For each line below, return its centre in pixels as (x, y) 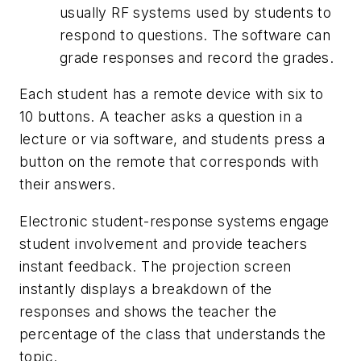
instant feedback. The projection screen (156, 266)
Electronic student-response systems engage (174, 221)
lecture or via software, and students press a (172, 139)
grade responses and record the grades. (197, 57)
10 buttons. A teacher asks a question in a (161, 117)
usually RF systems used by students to (196, 12)
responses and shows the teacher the (148, 311)
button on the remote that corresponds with (169, 162)
